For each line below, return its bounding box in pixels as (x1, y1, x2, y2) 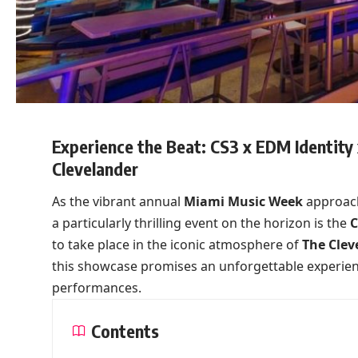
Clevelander (51, 157, 138, 180)
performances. (51, 279, 141, 297)
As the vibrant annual (51, 193, 184, 211)
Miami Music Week (183, 193, 303, 211)
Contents (90, 320, 159, 343)
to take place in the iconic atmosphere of (51, 236, 302, 254)
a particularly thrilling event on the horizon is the (51, 214, 350, 233)
